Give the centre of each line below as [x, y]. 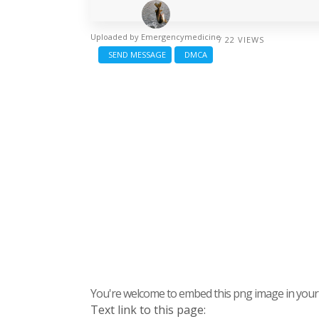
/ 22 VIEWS [241, 39]
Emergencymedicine [181, 36]
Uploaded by [116, 36]
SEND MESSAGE [135, 54]
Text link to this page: [148, 309]
